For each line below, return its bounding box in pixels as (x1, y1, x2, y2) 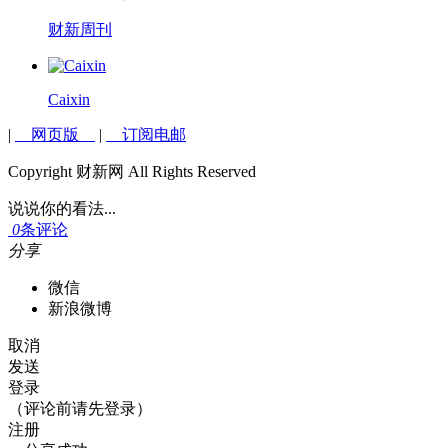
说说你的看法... (8, 199, 116, 217)
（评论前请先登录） (8, 399, 152, 417)
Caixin (48, 90, 90, 108)
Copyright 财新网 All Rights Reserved (8, 162, 256, 180)
